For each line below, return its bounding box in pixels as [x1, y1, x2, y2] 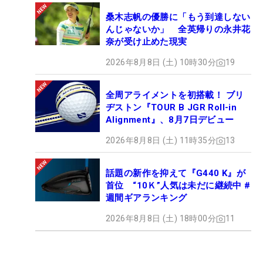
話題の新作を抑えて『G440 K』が [106, 168, 246, 179]
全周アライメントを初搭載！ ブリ [106, 90, 244, 101]
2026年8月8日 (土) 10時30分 [106, 58, 216, 68]
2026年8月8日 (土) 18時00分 [106, 214, 216, 224]
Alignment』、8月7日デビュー [106, 114, 234, 126]
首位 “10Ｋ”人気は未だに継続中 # [106, 180, 251, 191]
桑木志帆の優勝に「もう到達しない [106, 12, 251, 23]
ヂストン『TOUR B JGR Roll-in [106, 102, 237, 113]
